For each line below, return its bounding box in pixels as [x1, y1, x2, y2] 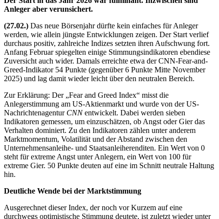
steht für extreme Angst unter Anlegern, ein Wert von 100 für [4, 152, 191, 161]
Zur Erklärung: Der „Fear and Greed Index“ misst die [4, 90, 169, 99]
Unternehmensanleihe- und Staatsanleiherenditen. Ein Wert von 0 [4, 143, 205, 152]
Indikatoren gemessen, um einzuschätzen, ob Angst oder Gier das [4, 117, 205, 126]
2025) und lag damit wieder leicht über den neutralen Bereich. [4, 74, 195, 83]
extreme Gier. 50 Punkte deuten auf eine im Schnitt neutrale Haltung [4, 161, 214, 170]
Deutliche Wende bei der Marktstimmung [4, 186, 141, 195]
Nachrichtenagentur [4, 108, 66, 117]
